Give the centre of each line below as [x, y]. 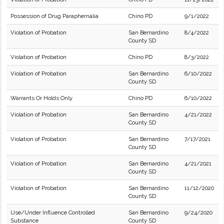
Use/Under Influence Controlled [53, 212]
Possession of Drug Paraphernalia [54, 16]
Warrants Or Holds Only [41, 98]
